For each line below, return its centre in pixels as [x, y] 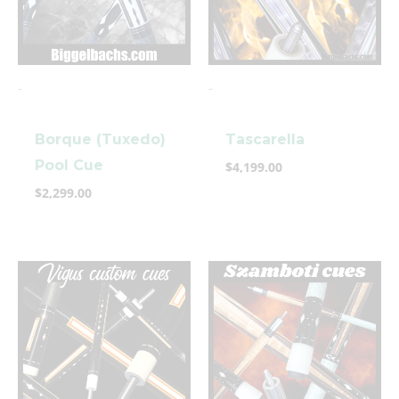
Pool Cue [69, 166]
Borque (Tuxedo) [101, 140]
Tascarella [265, 140]
